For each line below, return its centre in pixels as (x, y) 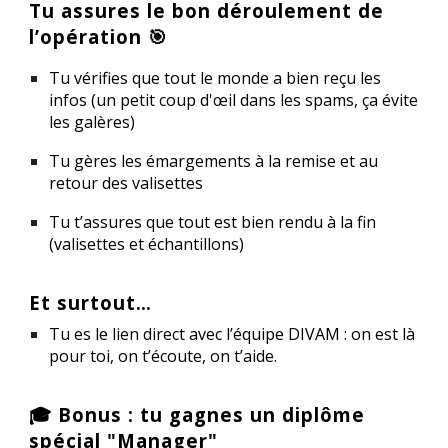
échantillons (194, 244)
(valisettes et (99, 244)
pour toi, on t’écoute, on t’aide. (163, 355)
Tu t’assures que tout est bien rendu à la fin (213, 222)
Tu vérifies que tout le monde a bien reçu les (215, 78)
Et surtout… (91, 302)
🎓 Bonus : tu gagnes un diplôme (197, 414)
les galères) (92, 122)
